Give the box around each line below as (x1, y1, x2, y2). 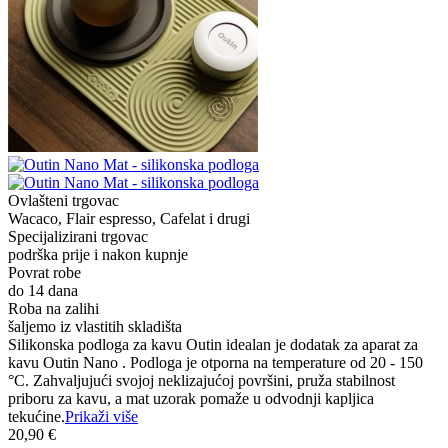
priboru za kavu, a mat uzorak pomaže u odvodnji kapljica (8, 389, 374, 407)
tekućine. (8, 407, 65, 425)
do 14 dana (8, 281, 78, 299)
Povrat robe (8, 263, 81, 281)
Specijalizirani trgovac (8, 227, 148, 245)
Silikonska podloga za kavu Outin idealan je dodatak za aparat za (8, 335, 418, 353)
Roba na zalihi (8, 299, 99, 317)
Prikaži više (65, 407, 138, 425)
